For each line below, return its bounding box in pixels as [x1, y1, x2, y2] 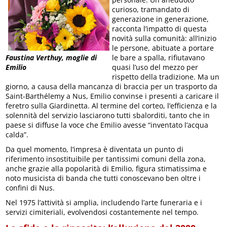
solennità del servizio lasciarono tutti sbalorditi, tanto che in [6, 110, 210, 120]
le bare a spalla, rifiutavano [112, 52, 205, 62]
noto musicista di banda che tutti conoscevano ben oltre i [6, 173, 201, 183]
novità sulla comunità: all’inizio [112, 33, 217, 43]
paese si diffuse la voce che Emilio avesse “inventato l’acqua [6, 120, 209, 130]
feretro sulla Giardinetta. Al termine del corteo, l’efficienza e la [6, 100, 217, 110]
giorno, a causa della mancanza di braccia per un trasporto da [6, 81, 218, 91]
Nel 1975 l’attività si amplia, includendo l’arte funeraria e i [6, 197, 203, 207]
